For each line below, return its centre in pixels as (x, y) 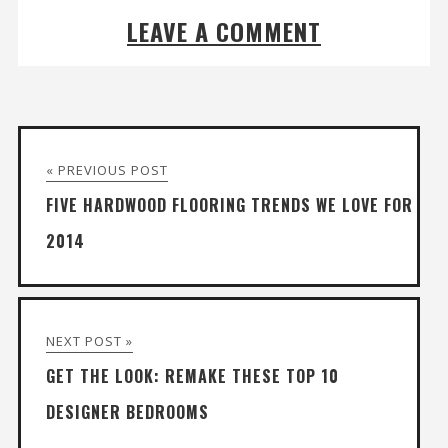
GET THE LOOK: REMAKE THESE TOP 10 (192, 376)
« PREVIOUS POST (106, 170)
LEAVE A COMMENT (224, 31)
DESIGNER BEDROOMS (127, 412)
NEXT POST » (89, 341)
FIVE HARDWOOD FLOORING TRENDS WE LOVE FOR (229, 205)
